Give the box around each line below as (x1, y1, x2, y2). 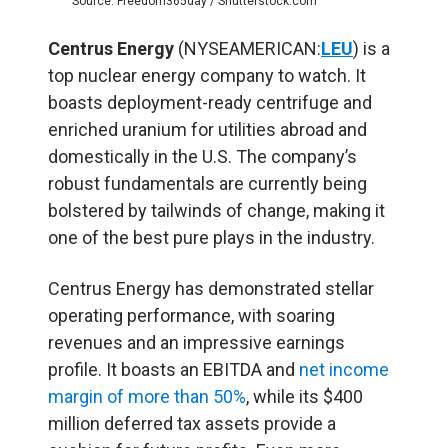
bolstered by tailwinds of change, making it (48, 200, 385, 222)
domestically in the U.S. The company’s (48, 146, 357, 168)
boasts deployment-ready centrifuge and (48, 92, 372, 114)
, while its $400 (246, 386, 363, 408)
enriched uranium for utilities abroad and (48, 119, 367, 141)
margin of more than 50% (48, 386, 246, 408)
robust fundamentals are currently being (48, 173, 367, 195)
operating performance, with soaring (48, 305, 335, 327)
